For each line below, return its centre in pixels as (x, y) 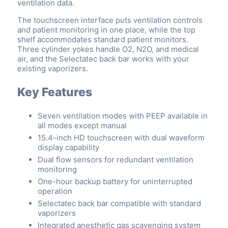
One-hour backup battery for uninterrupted (115, 182)
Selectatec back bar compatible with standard (119, 204)
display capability (68, 148)
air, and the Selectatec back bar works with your (103, 59)
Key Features (55, 92)
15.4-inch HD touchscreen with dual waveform (121, 138)
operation (55, 191)
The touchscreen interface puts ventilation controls (110, 20)
